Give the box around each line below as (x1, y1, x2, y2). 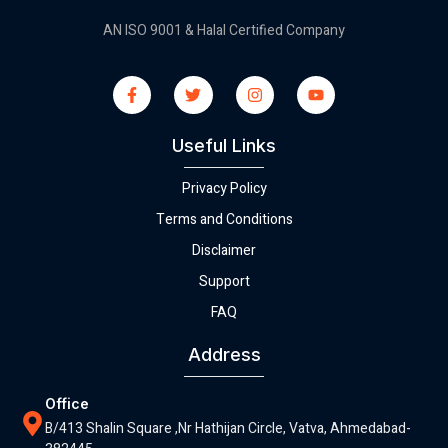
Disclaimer (192, 240, 256, 262)
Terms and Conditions (155, 209, 293, 231)
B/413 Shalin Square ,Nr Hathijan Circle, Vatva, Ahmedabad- (45, 418, 411, 440)
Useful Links (172, 135, 276, 157)
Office (45, 395, 89, 413)
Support (198, 271, 250, 293)
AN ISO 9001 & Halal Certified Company (103, 20, 345, 42)
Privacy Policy (181, 178, 267, 200)
